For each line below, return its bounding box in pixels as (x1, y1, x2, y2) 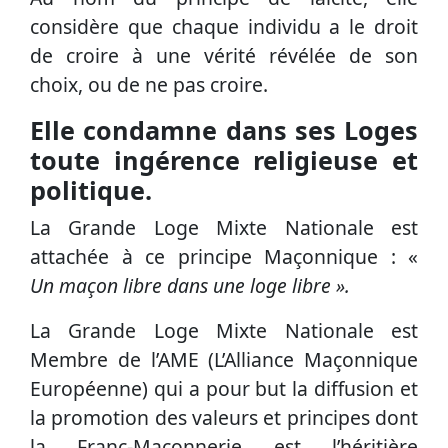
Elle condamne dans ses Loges (30, 113, 418, 148)
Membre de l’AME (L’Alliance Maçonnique (30, 346, 418, 374)
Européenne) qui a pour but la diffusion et (30, 375, 418, 403)
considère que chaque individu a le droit (30, 13, 418, 41)
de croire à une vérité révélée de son (30, 42, 418, 70)
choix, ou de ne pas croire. (30, 71, 268, 99)
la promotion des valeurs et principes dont (30, 404, 418, 432)
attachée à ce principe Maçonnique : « (30, 243, 418, 271)
